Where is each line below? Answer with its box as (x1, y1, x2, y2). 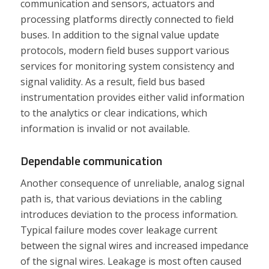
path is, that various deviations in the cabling (20, 192, 222, 206)
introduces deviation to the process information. (20, 208, 238, 222)
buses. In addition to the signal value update (20, 28, 219, 41)
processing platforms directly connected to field (20, 12, 234, 26)
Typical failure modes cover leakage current (20, 223, 217, 237)
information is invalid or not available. (20, 121, 190, 135)
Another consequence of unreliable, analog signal (20, 177, 244, 190)
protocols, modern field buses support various (20, 43, 229, 57)
